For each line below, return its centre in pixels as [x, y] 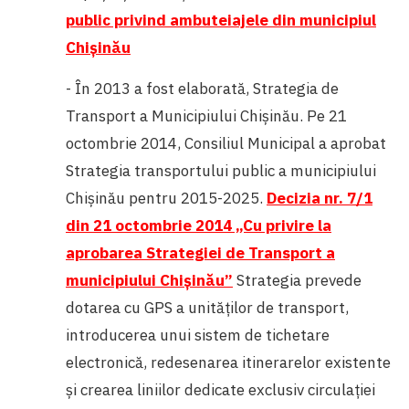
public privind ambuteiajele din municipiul [221, 20]
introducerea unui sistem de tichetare [198, 335]
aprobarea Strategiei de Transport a [200, 252]
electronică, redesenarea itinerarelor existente [228, 362]
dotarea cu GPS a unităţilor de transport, [207, 307]
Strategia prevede [299, 280]
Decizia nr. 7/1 [320, 198]
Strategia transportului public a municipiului [221, 170]
